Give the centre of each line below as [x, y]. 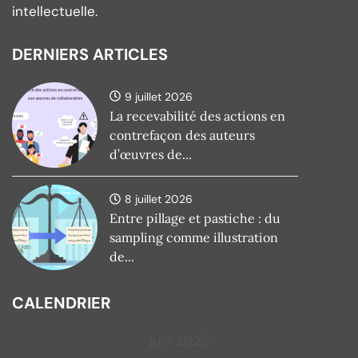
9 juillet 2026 [159, 96]
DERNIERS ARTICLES [90, 54]
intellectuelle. [55, 12]
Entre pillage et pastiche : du [195, 218]
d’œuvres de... [151, 154]
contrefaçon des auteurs [183, 135]
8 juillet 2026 [159, 199]
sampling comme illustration [194, 237]
